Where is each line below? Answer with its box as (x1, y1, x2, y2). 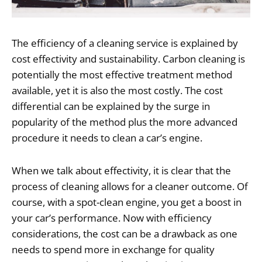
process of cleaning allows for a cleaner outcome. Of (12, 180, 248, 194)
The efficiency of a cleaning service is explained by (12, 36, 238, 50)
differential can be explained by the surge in (12, 99, 210, 113)
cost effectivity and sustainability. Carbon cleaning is (12, 51, 245, 65)
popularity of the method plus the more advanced (12, 115, 237, 129)
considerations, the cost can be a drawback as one (12, 227, 237, 241)
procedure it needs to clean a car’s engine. (12, 130, 202, 144)
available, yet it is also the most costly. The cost (12, 83, 223, 97)
